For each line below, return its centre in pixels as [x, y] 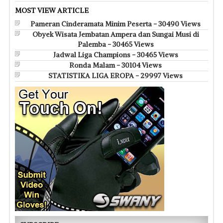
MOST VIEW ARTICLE [52, 10]
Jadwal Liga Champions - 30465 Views [115, 55]
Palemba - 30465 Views [115, 44]
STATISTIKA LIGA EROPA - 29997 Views [115, 75]
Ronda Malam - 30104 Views [115, 65]
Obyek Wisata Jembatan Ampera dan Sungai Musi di [115, 34]
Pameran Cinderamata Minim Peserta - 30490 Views [115, 24]
